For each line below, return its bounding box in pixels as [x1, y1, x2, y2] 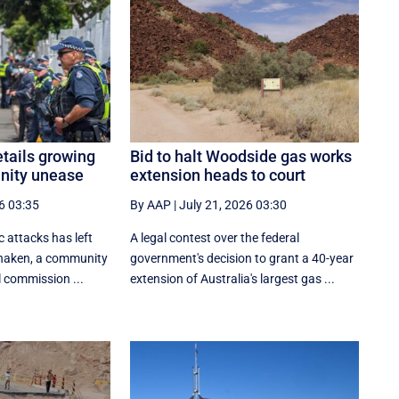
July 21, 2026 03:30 [179, 197, 288, 212]
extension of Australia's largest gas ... [130, 271, 336, 286]
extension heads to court [130, 165, 306, 184]
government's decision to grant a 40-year [130, 250, 354, 265]
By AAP [130, 197, 172, 212]
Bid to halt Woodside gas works [130, 146, 353, 166]
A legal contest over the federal [130, 230, 300, 245]
